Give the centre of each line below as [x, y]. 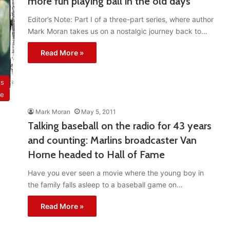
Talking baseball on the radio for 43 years [120, 126]
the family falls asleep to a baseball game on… [105, 184]
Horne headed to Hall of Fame [96, 154]
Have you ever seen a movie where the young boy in [116, 172]
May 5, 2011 [99, 111]
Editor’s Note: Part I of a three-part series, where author [121, 20]
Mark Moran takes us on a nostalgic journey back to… [118, 31]
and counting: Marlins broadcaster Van [112, 140]
